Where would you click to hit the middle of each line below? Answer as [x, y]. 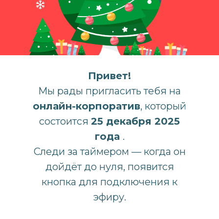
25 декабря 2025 [135, 121]
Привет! [109, 76]
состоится [65, 121]
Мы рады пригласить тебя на [109, 91]
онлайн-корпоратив [87, 106]
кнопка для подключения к [109, 182]
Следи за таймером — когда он [109, 152]
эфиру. [109, 197]
